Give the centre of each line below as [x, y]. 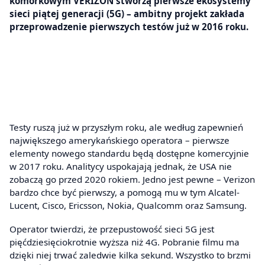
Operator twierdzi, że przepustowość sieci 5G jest [112, 229]
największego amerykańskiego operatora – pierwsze [119, 140]
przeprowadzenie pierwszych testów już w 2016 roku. [129, 26]
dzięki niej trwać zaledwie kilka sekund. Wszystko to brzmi [130, 255]
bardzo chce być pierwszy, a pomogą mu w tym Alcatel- [125, 193]
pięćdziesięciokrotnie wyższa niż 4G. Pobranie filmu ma [125, 242]
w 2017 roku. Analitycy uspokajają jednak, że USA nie [121, 167]
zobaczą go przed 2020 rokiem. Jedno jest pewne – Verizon [132, 180]
